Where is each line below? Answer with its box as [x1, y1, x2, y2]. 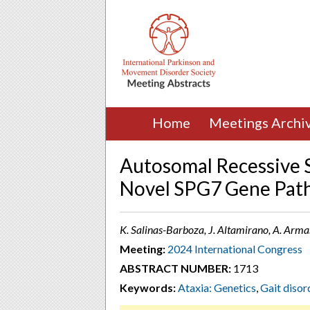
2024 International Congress [167, 242, 302, 255]
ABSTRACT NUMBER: [120, 262, 231, 275]
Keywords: [120, 281, 176, 294]
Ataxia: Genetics [178, 281, 256, 294]
